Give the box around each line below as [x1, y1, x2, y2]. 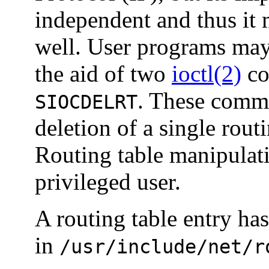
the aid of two [35, 60, 172, 86]
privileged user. [35, 168, 181, 195]
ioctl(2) [172, 60, 241, 86]
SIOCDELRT [35, 91, 138, 113]
